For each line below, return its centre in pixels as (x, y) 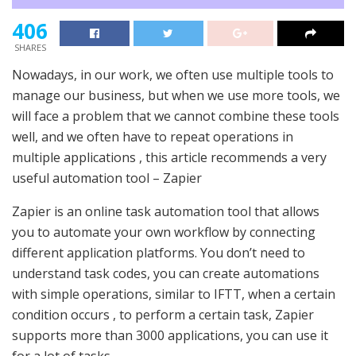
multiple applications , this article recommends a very (169, 157)
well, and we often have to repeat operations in (153, 136)
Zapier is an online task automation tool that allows (166, 211)
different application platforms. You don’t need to (159, 252)
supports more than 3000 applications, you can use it (170, 335)
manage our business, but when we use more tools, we (176, 95)
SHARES (30, 47)
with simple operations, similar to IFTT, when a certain (174, 294)
